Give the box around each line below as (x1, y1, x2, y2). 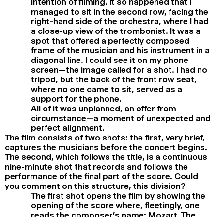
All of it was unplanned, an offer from (31, 103, 176, 113)
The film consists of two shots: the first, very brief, (5, 132, 205, 142)
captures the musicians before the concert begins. (5, 142, 207, 152)
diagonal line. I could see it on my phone (31, 55, 188, 65)
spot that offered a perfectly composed (31, 35, 189, 46)
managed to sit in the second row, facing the (31, 6, 208, 16)
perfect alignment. (31, 123, 105, 133)
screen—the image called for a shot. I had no (31, 64, 207, 75)
